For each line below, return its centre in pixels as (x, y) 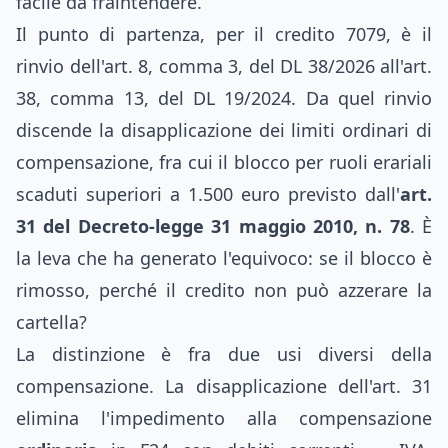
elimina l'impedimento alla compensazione (224, 418)
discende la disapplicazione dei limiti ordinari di (224, 130)
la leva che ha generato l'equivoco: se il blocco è (224, 258)
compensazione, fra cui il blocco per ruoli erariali (224, 162)
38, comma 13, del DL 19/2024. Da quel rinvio (224, 98)
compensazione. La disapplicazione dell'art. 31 (224, 386)
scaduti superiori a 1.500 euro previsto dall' (208, 194)
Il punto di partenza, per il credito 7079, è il (224, 34)
